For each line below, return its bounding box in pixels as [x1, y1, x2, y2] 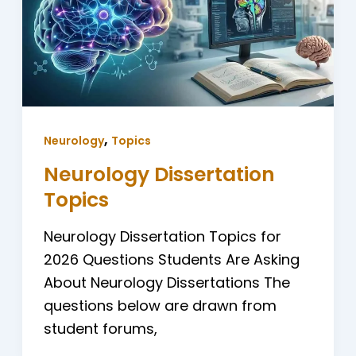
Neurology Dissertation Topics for [43, 226, 281, 247]
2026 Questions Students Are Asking [43, 250, 300, 270]
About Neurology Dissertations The [43, 273, 290, 293]
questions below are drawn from [43, 296, 277, 316]
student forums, [43, 319, 157, 339]
